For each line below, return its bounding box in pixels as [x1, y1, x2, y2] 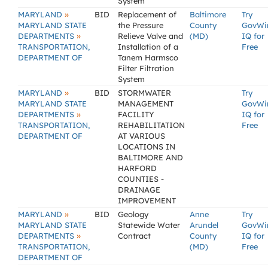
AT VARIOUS [118, 131, 165, 141]
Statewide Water [118, 220, 180, 230]
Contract [118, 231, 151, 240]
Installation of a [118, 42, 178, 51]
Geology [118, 209, 148, 219]
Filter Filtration [118, 63, 174, 73]
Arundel [190, 220, 218, 230]
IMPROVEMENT [118, 196, 176, 205]
